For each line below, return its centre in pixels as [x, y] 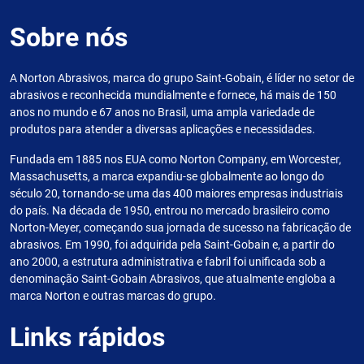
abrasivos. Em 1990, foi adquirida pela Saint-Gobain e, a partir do [172, 245]
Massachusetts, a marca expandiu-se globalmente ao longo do [167, 177]
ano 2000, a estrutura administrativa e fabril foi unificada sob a [168, 262]
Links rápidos [87, 338]
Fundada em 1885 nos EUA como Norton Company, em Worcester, [175, 160]
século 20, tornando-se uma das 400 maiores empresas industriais [176, 194]
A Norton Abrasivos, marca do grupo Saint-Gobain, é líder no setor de [182, 78]
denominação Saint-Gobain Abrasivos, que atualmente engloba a [173, 279]
